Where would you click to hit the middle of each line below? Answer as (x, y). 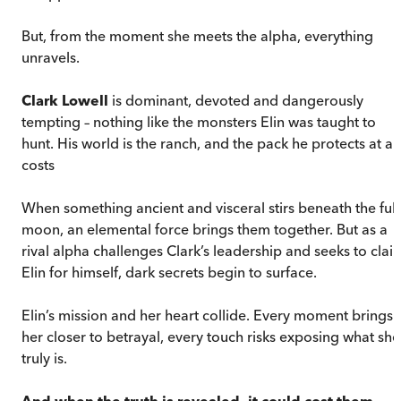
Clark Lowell (65, 100)
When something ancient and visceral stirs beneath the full (210, 207)
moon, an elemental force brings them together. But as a (205, 229)
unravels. (51, 57)
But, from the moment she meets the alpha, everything (197, 35)
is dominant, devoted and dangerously (236, 100)
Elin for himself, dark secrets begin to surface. (169, 272)
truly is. (44, 358)
